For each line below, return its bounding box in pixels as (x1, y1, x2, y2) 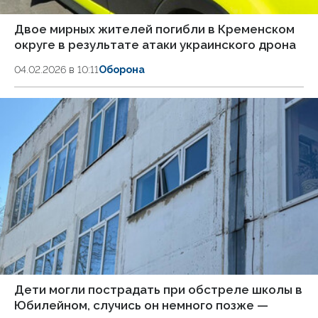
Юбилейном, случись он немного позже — (14, 297, 268, 312)
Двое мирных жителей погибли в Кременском (14, 21, 295, 36)
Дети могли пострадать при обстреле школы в (14, 282, 302, 297)
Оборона (99, 63, 145, 75)
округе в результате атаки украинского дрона (14, 37, 296, 52)
